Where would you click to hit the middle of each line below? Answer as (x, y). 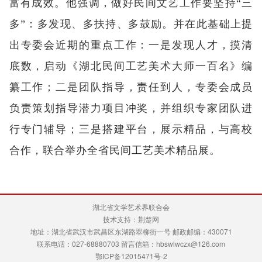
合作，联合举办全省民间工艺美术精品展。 (115, 150)
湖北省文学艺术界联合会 (131, 206)
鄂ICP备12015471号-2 (131, 256)
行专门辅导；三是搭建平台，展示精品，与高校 (131, 129)
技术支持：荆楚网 (131, 219)
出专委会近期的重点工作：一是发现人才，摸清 (131, 45)
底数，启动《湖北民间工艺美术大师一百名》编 (131, 66)
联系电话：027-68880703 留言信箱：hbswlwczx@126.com (131, 243)
